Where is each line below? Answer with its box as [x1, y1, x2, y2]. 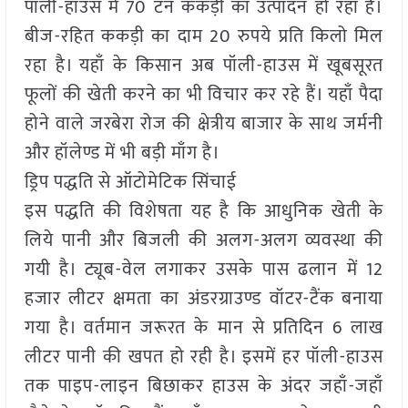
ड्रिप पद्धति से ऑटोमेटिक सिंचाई [24, 167, 237, 199]
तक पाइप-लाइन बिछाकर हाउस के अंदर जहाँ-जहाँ [24, 371, 384, 403]
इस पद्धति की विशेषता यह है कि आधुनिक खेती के [24, 196, 384, 228]
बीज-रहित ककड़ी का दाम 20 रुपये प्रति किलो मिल [24, 21, 384, 53]
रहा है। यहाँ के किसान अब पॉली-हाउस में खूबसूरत [24, 50, 384, 82]
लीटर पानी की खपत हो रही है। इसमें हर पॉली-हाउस [24, 342, 384, 373]
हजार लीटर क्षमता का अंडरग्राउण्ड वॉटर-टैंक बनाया [24, 283, 384, 315]
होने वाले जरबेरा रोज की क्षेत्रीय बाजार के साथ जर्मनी [24, 108, 384, 140]
